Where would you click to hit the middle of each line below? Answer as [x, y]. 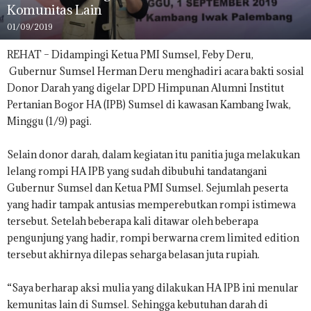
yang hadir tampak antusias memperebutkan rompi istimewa [151, 205]
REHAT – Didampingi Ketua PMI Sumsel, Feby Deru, [130, 55]
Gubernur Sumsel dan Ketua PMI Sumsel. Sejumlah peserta [148, 188]
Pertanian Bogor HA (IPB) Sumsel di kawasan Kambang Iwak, [149, 105]
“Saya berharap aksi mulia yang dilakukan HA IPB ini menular [153, 288]
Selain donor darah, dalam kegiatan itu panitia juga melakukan [153, 155]
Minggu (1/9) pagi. [49, 121]
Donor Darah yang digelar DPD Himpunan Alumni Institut [145, 88]
